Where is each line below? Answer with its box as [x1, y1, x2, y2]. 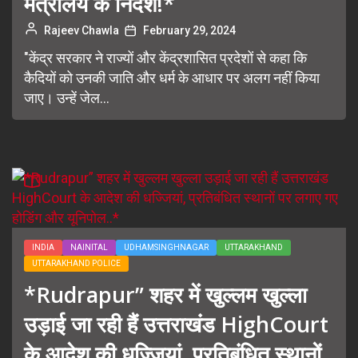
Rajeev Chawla [44, 24, 119, 37]
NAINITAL [70, 243, 108, 252]
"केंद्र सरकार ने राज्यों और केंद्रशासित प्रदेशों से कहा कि [24, 50, 307, 66]
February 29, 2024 [143, 24, 236, 37]
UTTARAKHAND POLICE [32, 259, 121, 268]
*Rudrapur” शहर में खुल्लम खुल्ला [24, 280, 307, 309]
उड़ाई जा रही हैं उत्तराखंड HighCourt [24, 309, 328, 339]
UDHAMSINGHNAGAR [124, 243, 209, 252]
